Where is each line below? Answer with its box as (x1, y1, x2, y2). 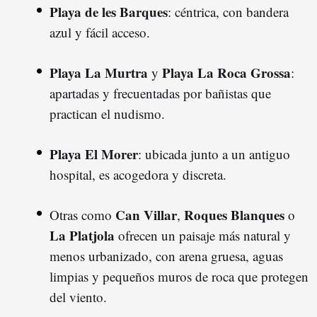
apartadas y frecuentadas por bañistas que (50, 83, 271, 102)
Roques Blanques (184, 204, 284, 224)
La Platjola (50, 225, 115, 245)
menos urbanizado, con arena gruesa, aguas (50, 246, 283, 265)
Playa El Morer (50, 144, 138, 163)
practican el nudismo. (50, 104, 165, 122)
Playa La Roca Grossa (162, 62, 291, 82)
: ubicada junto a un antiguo (138, 144, 290, 163)
